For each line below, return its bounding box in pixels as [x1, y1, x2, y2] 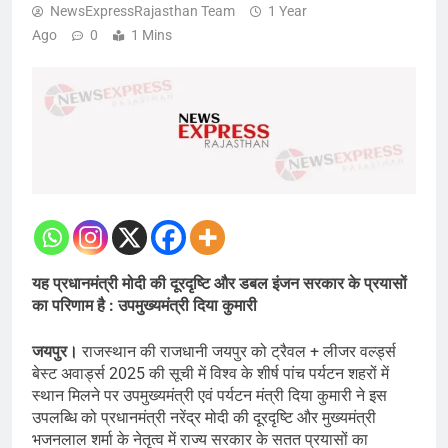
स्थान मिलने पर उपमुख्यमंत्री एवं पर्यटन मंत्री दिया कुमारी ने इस [32, 386, 387, 406]
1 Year [268, 3, 307, 20]
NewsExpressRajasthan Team [50, 3, 235, 20]
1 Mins [131, 27, 172, 44]
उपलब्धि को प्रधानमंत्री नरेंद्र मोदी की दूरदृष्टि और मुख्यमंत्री [32, 408, 376, 428]
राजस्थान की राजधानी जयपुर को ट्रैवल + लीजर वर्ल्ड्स [82, 342, 396, 362]
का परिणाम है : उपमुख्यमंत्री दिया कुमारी [32, 296, 257, 316]
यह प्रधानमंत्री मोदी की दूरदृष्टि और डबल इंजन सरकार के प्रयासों [32, 274, 407, 294]
